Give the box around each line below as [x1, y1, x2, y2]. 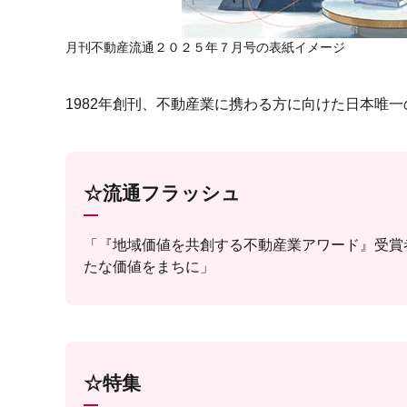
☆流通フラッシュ [84, 183, 241, 203]
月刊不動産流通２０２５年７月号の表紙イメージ [65, 40, 345, 55]
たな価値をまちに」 [84, 259, 214, 274]
